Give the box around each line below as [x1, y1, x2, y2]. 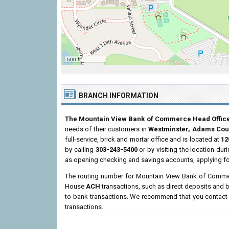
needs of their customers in [65, 125, 149, 133]
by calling [65, 146, 96, 153]
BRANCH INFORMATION [79, 91, 158, 100]
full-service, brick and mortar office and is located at [65, 135, 221, 143]
